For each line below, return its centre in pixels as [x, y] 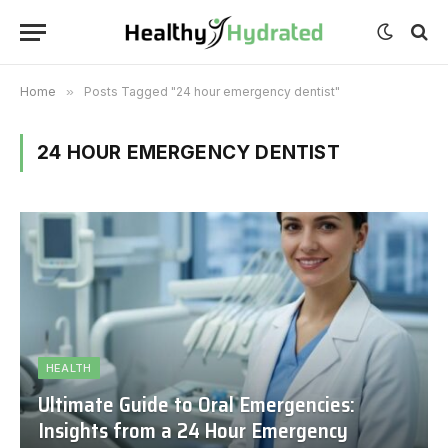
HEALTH [68, 368]
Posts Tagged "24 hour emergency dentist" [212, 91]
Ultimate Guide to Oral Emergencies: [196, 405]
